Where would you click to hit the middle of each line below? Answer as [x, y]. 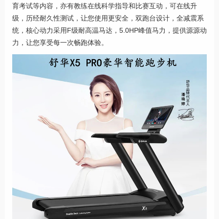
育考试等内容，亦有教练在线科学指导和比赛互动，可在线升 [105, 6]
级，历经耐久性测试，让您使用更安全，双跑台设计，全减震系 [108, 18]
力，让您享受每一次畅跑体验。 [60, 42]
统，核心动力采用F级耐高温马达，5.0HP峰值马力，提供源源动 [109, 30]
